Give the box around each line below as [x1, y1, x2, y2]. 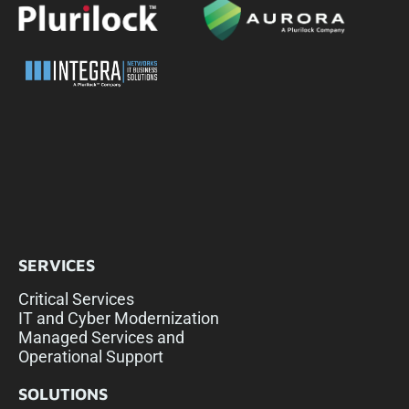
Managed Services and [18, 328, 184, 348]
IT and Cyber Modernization [18, 309, 219, 329]
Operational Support [18, 347, 163, 367]
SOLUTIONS [18, 384, 108, 404]
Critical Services [18, 289, 134, 309]
